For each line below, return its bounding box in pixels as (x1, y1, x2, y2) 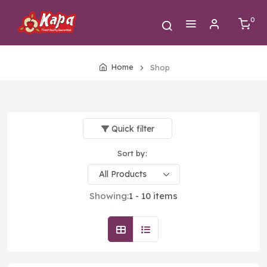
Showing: (89, 190, 129, 201)
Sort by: (117, 148, 147, 158)
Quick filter (111, 123, 154, 134)
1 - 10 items (129, 190, 178, 201)
